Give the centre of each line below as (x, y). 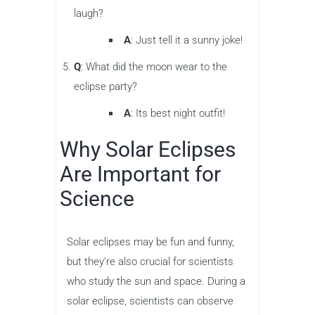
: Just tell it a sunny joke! (187, 40)
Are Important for (140, 174)
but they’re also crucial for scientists (150, 261)
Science (97, 198)
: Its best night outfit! (178, 113)
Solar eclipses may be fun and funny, (150, 242)
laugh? (89, 13)
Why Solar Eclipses (148, 149)
